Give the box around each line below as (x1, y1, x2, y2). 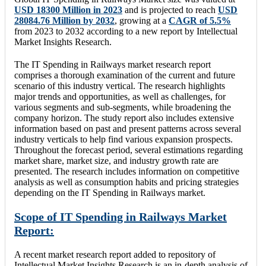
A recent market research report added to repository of (14, 249, 216, 259)
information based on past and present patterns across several (14, 123, 241, 134)
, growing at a (115, 15, 169, 26)
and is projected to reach (122, 4, 218, 15)
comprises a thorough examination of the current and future (14, 69, 235, 80)
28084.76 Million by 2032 (14, 15, 115, 26)
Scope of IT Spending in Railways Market (14, 210, 227, 223)
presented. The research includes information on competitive (14, 166, 239, 176)
